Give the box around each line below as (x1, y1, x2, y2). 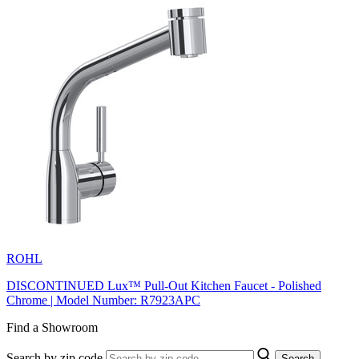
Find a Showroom (6, 320, 98, 334)
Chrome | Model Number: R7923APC (6, 292, 200, 307)
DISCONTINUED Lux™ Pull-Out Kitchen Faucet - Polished (6, 278, 321, 292)
